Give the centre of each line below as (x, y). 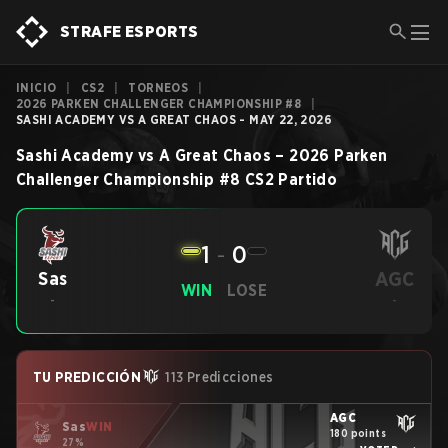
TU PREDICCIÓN (87, 377)
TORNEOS (158, 87)
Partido (308, 179)
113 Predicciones (219, 377)
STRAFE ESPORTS (129, 31)
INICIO (36, 87)
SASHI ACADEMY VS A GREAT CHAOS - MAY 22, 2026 (174, 119)
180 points (358, 432)
